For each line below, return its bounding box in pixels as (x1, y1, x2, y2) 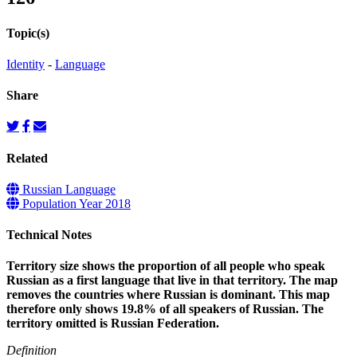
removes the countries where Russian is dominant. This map (6, 288, 330, 302)
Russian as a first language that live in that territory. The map (6, 273, 338, 288)
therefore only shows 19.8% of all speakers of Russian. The (6, 302, 324, 316)
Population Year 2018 (19, 196, 131, 210)
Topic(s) (6, 25, 49, 40)
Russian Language (19, 182, 116, 196)
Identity (6, 57, 45, 71)
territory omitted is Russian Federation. (6, 316, 219, 331)
